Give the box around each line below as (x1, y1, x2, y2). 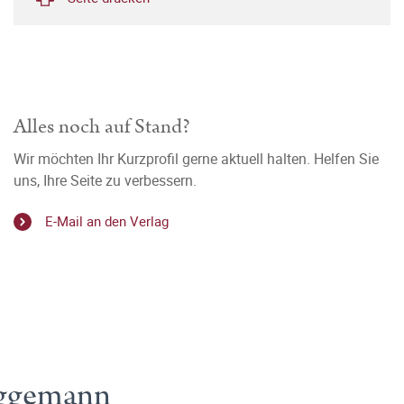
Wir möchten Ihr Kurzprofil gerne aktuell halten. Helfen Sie (14, 149, 379, 169)
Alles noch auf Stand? (14, 112, 190, 142)
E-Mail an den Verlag (45, 212, 169, 231)
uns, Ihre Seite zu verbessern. (14, 170, 197, 190)
